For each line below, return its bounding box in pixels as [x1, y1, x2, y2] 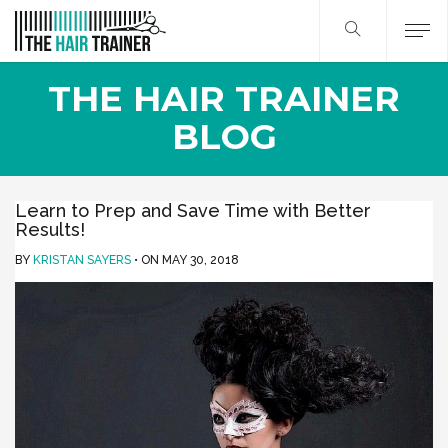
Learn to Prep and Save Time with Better [15, 200, 371, 221]
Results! [15, 219, 85, 240]
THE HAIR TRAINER [48, 77, 400, 120]
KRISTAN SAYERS [33, 253, 131, 267]
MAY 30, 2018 [162, 253, 239, 267]
